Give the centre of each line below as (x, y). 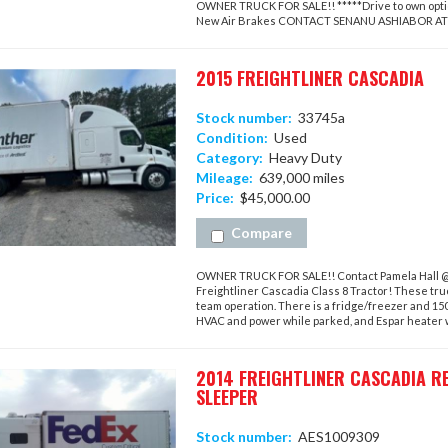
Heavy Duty (302, 157)
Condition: (231, 137)
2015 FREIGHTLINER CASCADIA (309, 78)
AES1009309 (335, 436)
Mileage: (224, 177)
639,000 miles (298, 177)
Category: (229, 157)
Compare (261, 232)
